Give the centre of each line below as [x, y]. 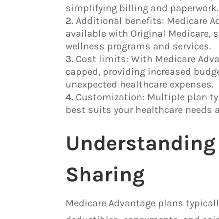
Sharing [105, 174]
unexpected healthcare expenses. [140, 84]
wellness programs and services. [139, 46]
